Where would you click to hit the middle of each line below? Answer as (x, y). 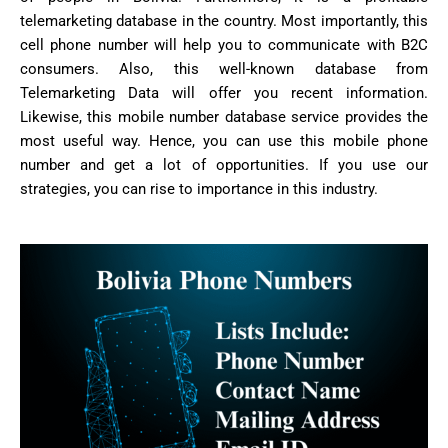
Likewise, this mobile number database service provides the (224, 117)
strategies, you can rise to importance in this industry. (199, 189)
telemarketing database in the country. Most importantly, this (224, 21)
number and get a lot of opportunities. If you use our (224, 165)
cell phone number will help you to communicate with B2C (224, 45)
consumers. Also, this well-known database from (224, 69)
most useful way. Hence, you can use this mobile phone (224, 141)
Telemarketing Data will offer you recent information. (224, 93)
